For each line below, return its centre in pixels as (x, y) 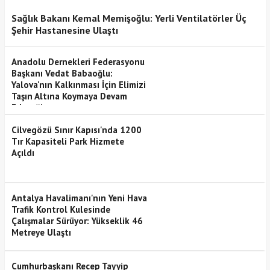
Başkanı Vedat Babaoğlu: (62, 73)
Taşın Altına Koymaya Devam (69, 96)
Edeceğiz (29, 107)
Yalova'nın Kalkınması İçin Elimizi (78, 84)
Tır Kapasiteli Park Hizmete (67, 141)
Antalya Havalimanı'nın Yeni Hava (79, 198)
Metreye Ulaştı (41, 232)
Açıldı (23, 152)
